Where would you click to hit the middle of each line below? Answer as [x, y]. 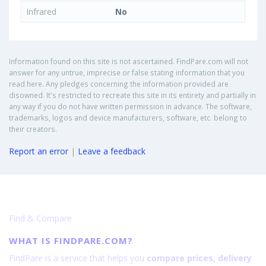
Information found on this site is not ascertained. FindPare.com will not [129, 61]
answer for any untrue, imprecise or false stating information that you [127, 73]
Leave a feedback [112, 151]
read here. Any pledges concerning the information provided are [119, 84]
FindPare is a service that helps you [78, 258]
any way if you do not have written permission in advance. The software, [130, 107]
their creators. [33, 129]
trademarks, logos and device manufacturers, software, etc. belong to [128, 118]
